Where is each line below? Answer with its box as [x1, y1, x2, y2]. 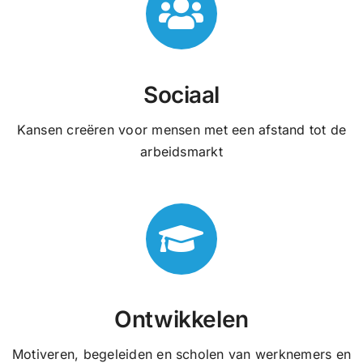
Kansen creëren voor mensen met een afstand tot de [16, 121, 347, 138]
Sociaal [143, 80, 220, 109]
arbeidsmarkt [140, 143, 223, 160]
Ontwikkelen [114, 305, 249, 333]
